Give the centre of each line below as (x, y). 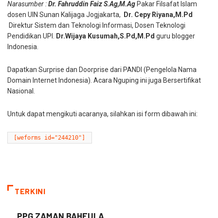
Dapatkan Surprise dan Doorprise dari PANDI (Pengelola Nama (102, 70)
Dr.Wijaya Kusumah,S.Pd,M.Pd (105, 36)
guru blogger (175, 36)
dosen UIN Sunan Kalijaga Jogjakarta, (65, 15)
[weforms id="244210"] (50, 137)
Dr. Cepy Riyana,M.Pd (158, 15)
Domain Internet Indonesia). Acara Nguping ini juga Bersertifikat (104, 81)
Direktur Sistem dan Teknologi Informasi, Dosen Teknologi (96, 26)
